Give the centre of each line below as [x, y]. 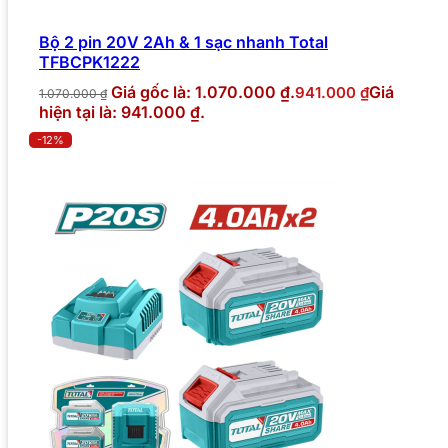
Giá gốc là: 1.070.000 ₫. [203, 92]
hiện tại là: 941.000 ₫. [122, 112]
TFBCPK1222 [89, 62]
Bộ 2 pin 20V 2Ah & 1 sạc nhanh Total [183, 42]
